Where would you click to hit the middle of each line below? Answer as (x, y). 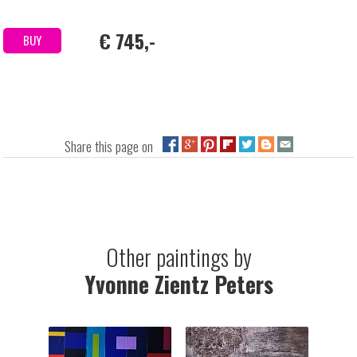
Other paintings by (178, 257)
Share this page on (113, 146)
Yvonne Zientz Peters (178, 284)
